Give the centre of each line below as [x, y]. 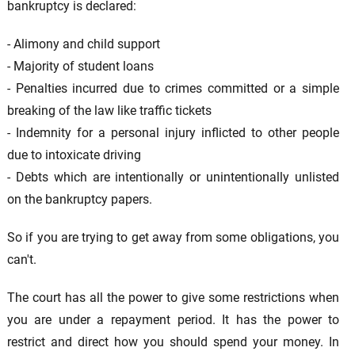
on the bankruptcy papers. [79, 200]
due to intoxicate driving [74, 155]
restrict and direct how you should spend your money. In [173, 342]
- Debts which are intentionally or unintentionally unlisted [173, 177]
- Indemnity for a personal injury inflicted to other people [173, 133]
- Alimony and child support [83, 44]
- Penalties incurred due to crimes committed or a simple [173, 89]
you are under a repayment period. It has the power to [173, 320]
